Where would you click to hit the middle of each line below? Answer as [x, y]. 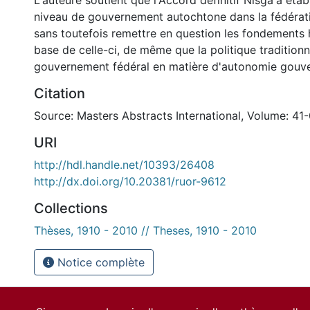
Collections [71, 208]
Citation [60, 93]
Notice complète [99, 262]
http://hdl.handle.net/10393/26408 [124, 165]
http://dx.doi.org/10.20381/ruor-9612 [130, 181]
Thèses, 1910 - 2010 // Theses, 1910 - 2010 [145, 230]
